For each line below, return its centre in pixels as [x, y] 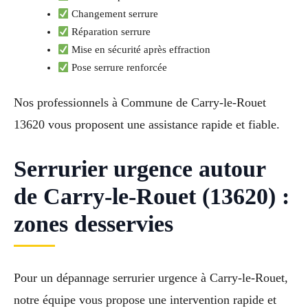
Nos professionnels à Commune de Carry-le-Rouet [140, 103]
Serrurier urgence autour [140, 169]
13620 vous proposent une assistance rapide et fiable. [147, 125]
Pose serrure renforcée [118, 68]
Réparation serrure [110, 32]
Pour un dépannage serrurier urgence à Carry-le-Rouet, [151, 277]
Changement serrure [114, 14]
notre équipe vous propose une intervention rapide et [145, 299]
